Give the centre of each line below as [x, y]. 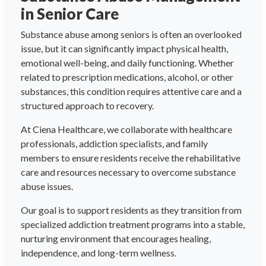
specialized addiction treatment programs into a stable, [133, 224]
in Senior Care [70, 14]
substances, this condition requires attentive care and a [131, 91]
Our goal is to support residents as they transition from [131, 210]
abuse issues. [47, 186]
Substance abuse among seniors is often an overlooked [131, 34]
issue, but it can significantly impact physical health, [124, 48]
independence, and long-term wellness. [99, 253]
